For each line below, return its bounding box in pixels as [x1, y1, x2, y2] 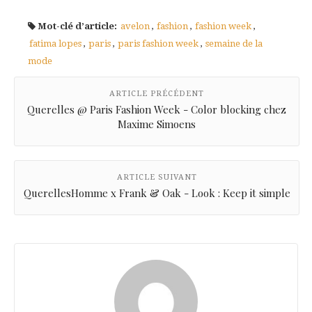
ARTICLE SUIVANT [116, 172, 197, 182]
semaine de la [205, 38, 263, 49]
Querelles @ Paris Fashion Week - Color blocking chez [27, 102, 286, 116]
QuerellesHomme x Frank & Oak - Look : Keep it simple [23, 185, 290, 200]
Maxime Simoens [118, 116, 196, 131]
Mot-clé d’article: [38, 20, 119, 31]
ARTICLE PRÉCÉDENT [109, 88, 204, 98]
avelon [120, 20, 150, 31]
